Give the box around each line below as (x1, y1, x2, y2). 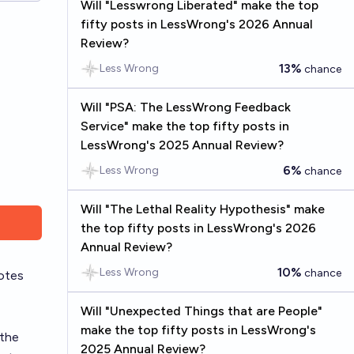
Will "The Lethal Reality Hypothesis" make (80, 201, 325, 217)
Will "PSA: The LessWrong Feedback (80, 100, 291, 115)
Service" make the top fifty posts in (80, 119, 289, 134)
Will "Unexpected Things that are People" (80, 303, 322, 318)
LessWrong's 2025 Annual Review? (80, 137, 284, 153)
